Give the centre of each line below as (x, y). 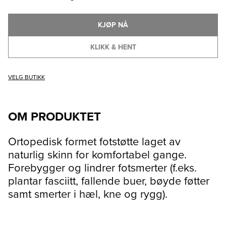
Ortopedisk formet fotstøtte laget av (94, 141)
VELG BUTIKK (26, 77)
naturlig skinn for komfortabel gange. (97, 154)
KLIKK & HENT (113, 47)
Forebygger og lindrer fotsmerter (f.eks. (102, 167)
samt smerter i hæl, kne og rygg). (88, 193)
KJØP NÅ (113, 24)
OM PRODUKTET (54, 116)
